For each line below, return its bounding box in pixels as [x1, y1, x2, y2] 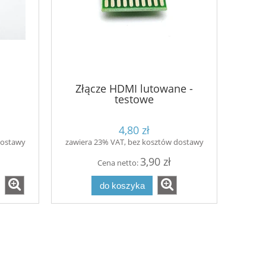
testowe [115, 91, 154, 106]
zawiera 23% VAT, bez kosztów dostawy [65, 137, 204, 148]
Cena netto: [97, 157, 140, 169]
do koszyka [99, 180, 145, 191]
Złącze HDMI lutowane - [75, 81, 193, 96]
